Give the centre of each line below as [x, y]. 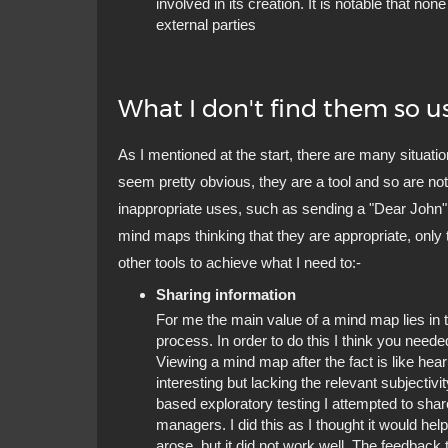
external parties [205, 25]
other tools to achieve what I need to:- [239, 263]
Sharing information [225, 294]
